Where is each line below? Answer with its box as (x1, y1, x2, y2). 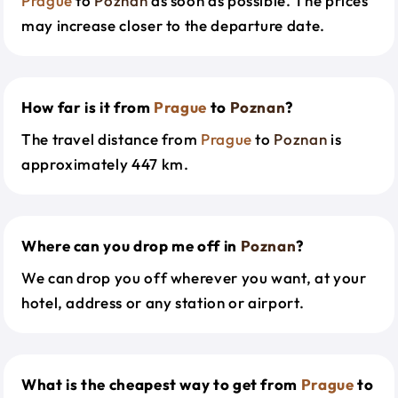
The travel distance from (21, 130, 201, 148)
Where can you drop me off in (21, 236, 241, 255)
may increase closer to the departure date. (21, 16, 325, 35)
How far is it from (21, 98, 155, 116)
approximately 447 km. (21, 155, 189, 173)
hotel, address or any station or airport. (21, 293, 305, 312)
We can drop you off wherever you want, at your (21, 268, 367, 287)
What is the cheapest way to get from (21, 375, 301, 394)
